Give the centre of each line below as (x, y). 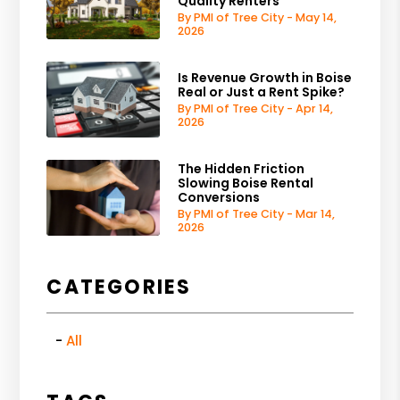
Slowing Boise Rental (246, 183)
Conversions (219, 197)
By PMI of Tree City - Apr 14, (256, 108)
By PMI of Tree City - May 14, (258, 17)
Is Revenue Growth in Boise (265, 77)
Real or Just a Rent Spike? (262, 92)
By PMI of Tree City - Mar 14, (257, 213)
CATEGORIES (119, 287)
